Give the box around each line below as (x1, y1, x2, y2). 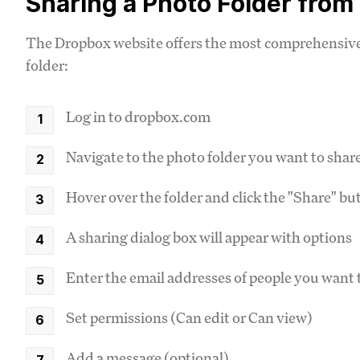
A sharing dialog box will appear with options (66, 227, 352, 247)
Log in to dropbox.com (66, 107, 211, 126)
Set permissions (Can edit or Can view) (66, 308, 313, 327)
